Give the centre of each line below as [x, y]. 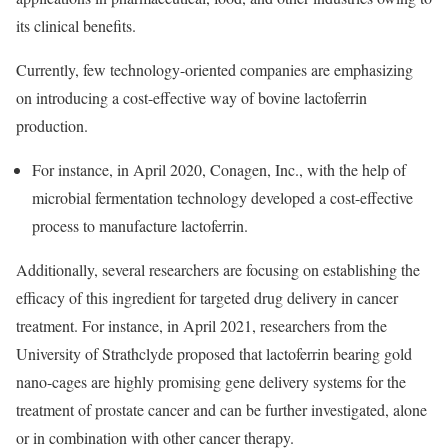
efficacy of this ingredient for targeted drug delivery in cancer [207, 297]
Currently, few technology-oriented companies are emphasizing [214, 69]
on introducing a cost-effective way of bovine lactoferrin [191, 97]
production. [52, 125]
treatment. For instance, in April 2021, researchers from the [201, 325]
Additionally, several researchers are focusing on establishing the [218, 269]
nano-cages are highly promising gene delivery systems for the [211, 381]
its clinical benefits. [76, 25]
